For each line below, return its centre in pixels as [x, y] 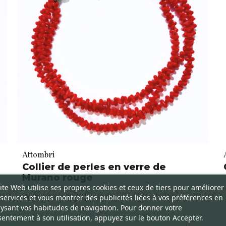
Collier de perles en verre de [94, 167]
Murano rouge [57, 177]
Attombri [38, 155]
